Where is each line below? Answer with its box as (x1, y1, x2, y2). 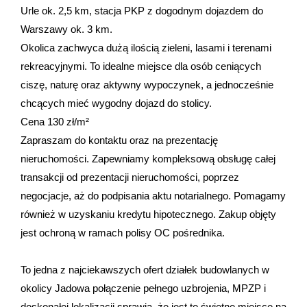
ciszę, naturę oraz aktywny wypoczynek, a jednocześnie (21, 79, 273, 90)
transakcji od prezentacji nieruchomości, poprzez (21, 171, 239, 183)
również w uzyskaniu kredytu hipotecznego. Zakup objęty (21, 208, 276, 220)
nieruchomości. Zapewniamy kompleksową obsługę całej (21, 153, 275, 164)
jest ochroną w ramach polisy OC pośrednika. (21, 227, 225, 238)
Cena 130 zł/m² (21, 116, 89, 127)
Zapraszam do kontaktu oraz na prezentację (21, 134, 218, 146)
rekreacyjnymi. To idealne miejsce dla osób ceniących (21, 60, 261, 72)
